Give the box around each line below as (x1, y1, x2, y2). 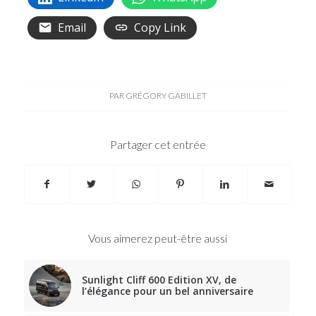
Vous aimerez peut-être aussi (88, 231, 228, 245)
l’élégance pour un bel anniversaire (81, 284, 253, 298)
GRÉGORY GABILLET (125, 90, 207, 101)
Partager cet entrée (109, 137, 206, 151)
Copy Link (133, 19, 186, 35)
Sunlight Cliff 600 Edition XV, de (81, 272, 236, 286)
